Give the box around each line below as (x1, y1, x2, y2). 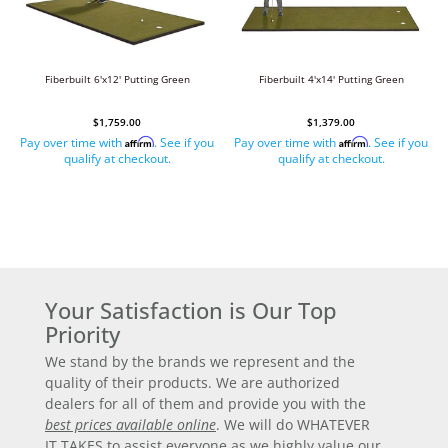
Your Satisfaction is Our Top (45, 295, 337, 326)
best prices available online (45, 415, 216, 435)
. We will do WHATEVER (216, 415, 370, 435)
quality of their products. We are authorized (45, 373, 340, 393)
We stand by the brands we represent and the (45, 352, 355, 372)
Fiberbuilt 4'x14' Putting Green (258, 72, 404, 87)
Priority (45, 319, 120, 350)
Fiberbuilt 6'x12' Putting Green (44, 72, 190, 87)
